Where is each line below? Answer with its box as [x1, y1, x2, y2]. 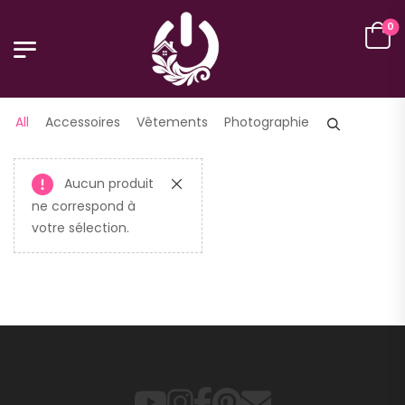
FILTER [51, 71, 89, 89]
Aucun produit [64, 174, 154, 193]
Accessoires [45, 113, 120, 132]
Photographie [224, 113, 309, 132]
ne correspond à [32, 197, 136, 216]
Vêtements [137, 113, 208, 132]
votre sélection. [32, 219, 129, 238]
